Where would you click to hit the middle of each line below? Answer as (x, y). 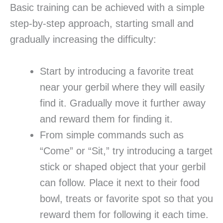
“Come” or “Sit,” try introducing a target (126, 151)
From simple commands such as (112, 135)
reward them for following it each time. (124, 215)
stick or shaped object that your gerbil (123, 167)
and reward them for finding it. (106, 119)
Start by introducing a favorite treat (117, 71)
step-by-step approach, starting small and (102, 24)
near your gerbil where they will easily (122, 87)
